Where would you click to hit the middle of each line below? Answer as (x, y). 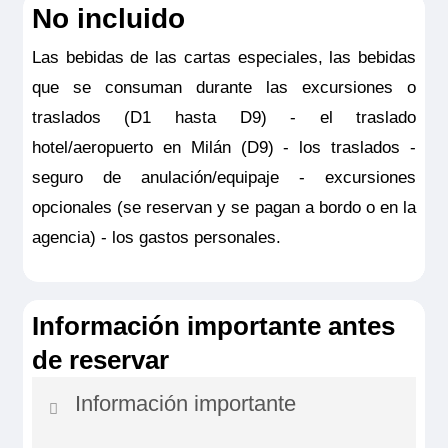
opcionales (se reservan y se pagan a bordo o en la (224, 208)
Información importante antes (213, 325)
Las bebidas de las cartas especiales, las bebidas (224, 58)
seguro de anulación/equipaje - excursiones (224, 178)
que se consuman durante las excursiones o (224, 88)
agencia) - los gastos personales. (156, 238)
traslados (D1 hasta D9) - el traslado (224, 118)
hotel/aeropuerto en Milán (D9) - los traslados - (224, 148)
